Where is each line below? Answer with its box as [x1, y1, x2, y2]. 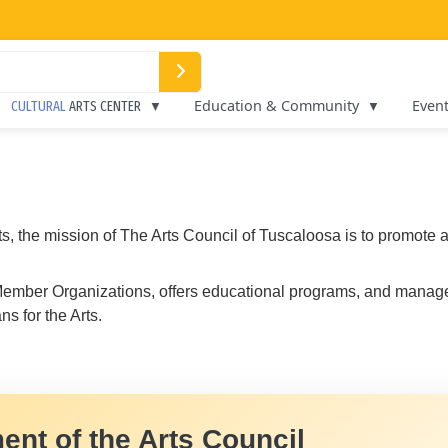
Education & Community [194, 96, 359, 115]
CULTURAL [11, 98, 69, 115]
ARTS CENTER [69, 98, 141, 115]
